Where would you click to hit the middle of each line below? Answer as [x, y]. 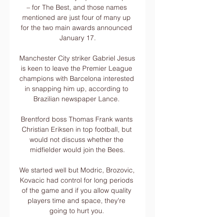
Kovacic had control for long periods [77, 180]
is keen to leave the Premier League [77, 68]
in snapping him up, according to [77, 89]
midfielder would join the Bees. [77, 150]
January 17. [77, 38]
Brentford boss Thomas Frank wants [77, 119]
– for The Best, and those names [77, 7]
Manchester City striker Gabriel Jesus [77, 58]
